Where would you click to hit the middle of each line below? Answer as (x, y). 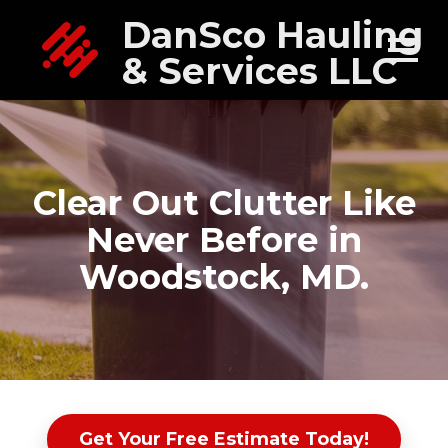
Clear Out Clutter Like (224, 202)
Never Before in (224, 239)
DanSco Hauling (272, 35)
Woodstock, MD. (224, 276)
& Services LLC (259, 71)
